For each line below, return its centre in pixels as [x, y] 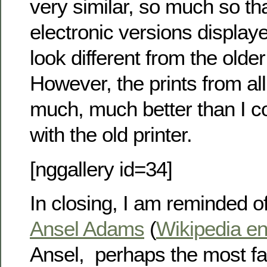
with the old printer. [111, 135]
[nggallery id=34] [101, 169]
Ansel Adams [87, 229]
